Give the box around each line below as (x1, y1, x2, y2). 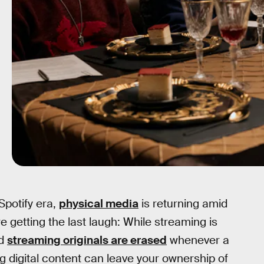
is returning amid (138, 196, 227, 211)
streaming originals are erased (7, 233, 167, 247)
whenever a (167, 233, 229, 247)
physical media (59, 196, 138, 211)
